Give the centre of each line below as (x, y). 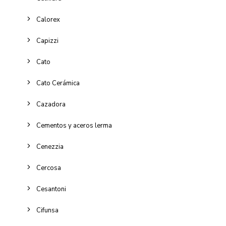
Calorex (48, 20)
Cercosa (49, 168)
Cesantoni (51, 189)
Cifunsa (47, 210)
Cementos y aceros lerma (74, 126)
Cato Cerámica (58, 83)
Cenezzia (50, 147)
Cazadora (51, 104)
